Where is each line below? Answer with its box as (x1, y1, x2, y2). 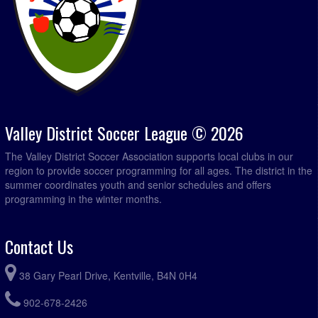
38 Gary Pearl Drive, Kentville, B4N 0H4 (19, 268, 197, 283)
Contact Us (5, 234, 73, 260)
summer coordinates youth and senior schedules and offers (5, 177, 271, 192)
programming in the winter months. (5, 192, 162, 207)
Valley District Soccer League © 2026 (5, 120, 243, 146)
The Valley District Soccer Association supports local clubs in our (5, 149, 293, 164)
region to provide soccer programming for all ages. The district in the (5, 163, 312, 178)
